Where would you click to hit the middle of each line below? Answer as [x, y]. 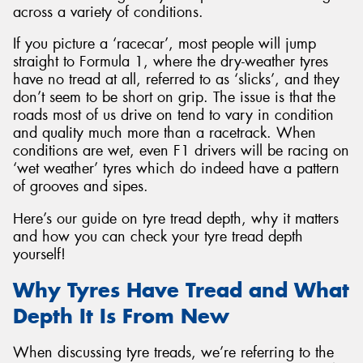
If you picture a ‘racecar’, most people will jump [164, 44]
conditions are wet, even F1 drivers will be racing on [181, 151]
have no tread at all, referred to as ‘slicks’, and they [176, 80]
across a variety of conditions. [108, 12]
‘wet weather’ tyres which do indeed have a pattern [176, 169]
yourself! [39, 254]
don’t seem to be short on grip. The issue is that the [174, 98]
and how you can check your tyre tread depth [158, 236]
